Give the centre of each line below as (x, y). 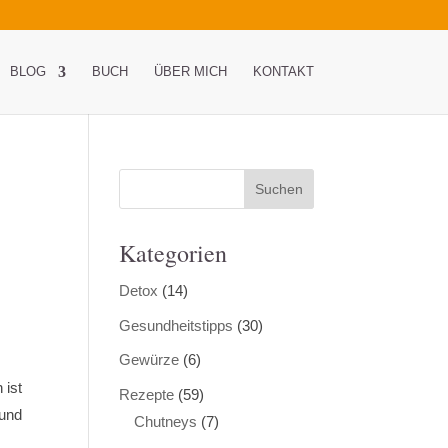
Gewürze (149, 359)
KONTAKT (283, 71)
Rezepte (147, 394)
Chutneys (166, 421)
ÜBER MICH (190, 71)
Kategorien (173, 253)
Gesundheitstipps (176, 325)
